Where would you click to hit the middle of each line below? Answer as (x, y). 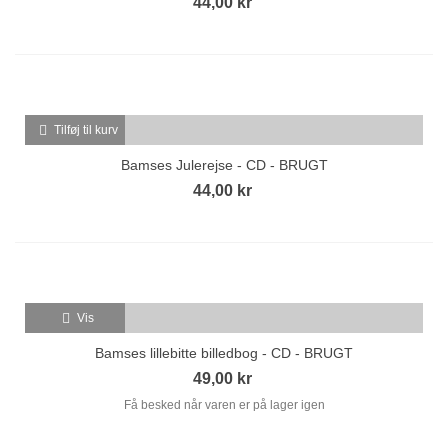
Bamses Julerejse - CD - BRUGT (224, 164)
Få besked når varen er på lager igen (224, 404)
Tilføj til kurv (85, 129)
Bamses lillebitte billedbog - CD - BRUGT (224, 352)
